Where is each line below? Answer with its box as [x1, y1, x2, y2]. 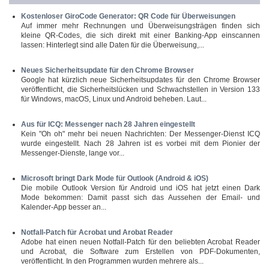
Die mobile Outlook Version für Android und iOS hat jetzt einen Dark [21, 184, 260, 192]
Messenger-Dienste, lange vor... [21, 149, 124, 157]
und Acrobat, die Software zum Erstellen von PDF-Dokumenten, [21, 247, 260, 256]
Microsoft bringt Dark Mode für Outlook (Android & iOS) [21, 174, 208, 183]
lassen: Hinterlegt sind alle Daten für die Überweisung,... [21, 41, 204, 49]
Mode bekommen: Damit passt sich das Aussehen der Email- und [21, 193, 260, 202]
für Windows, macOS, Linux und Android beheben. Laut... [21, 95, 207, 103]
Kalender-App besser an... [21, 203, 106, 211]
